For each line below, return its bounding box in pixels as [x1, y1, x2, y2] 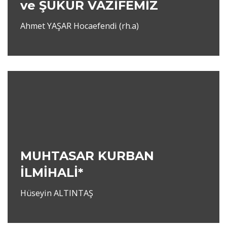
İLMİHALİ [20, 165, 78, 180]
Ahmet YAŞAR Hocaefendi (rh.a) [20, 20, 139, 31]
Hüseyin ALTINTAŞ [20, 187, 93, 199]
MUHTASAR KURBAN [20, 148, 154, 163]
